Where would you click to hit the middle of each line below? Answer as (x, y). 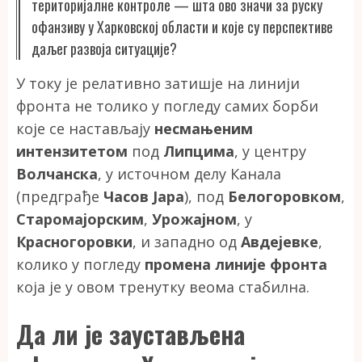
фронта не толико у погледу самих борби (167, 106)
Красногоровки (74, 242)
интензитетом (72, 151)
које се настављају (85, 128)
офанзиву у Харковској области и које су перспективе (182, 27)
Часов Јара (144, 196)
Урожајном (194, 219)
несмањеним (204, 128)
